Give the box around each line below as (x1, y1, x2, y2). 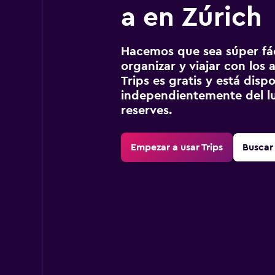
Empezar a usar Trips (130, 142, 223, 152)
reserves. (120, 104, 172, 117)
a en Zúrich (120, 4, 262, 31)
